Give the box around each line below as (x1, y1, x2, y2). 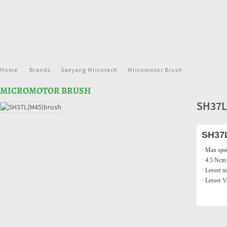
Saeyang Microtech (61, 66, 118, 74)
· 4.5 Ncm (202, 157, 226, 164)
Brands (29, 66, 51, 74)
